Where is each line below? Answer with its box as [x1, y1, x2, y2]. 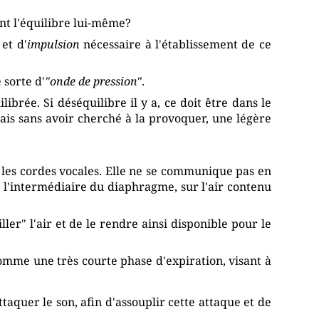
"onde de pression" [45, 73, 142, 90]
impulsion [26, 36, 80, 53]
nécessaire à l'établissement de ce [79, 36, 271, 53]
